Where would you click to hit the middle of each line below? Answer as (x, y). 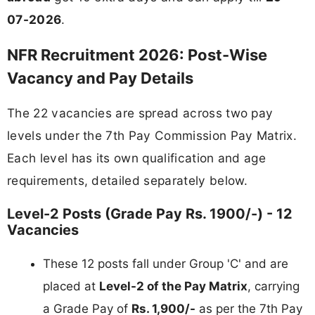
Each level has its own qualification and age (137, 157)
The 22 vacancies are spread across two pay (140, 112)
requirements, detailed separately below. (128, 180)
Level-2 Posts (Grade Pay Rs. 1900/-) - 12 (150, 213)
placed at (71, 286)
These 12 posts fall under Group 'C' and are (166, 263)
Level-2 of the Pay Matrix (173, 286)
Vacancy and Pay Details (100, 78)
